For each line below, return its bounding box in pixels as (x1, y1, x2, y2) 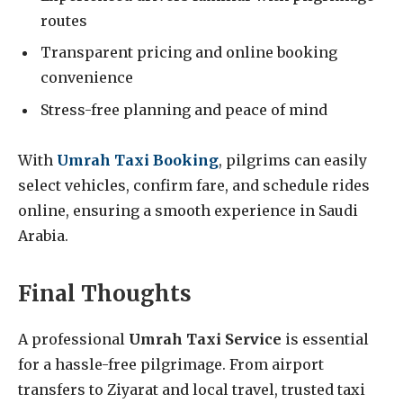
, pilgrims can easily (219, 151, 367, 170)
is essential (282, 329, 369, 348)
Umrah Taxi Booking (57, 151, 219, 170)
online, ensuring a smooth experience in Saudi (18, 201, 358, 220)
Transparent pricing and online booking (40, 43, 337, 62)
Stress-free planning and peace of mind (40, 100, 327, 119)
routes (40, 12, 87, 31)
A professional (18, 329, 129, 348)
